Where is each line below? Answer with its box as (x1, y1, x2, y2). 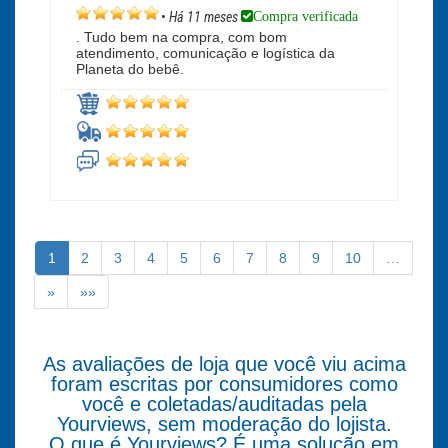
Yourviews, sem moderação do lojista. (56, 413, 392, 435)
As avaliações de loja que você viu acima (42, 353, 406, 375)
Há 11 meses (169, 9, 241, 26)
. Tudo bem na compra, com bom (76, 29, 287, 46)
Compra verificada (253, 9, 358, 23)
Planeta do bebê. (76, 61, 184, 78)
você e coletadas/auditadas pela (81, 393, 367, 415)
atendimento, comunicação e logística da (76, 45, 335, 62)
